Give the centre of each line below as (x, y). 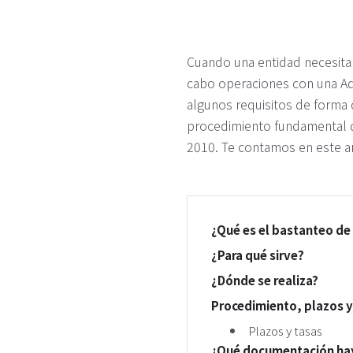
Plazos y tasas (285, 330)
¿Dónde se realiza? (265, 280)
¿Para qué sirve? (258, 255)
